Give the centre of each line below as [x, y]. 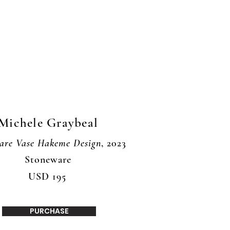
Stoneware [48, 160]
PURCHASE [49, 211]
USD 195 [47, 177]
